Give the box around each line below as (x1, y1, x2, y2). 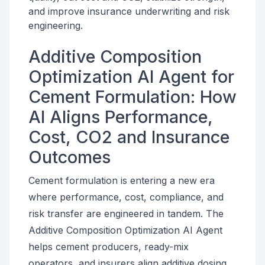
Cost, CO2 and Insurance (28, 127, 230, 147)
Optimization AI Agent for (28, 66, 234, 87)
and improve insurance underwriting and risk (28, 5, 230, 17)
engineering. (28, 20, 83, 31)
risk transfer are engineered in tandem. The (28, 208, 224, 219)
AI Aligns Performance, (28, 106, 213, 127)
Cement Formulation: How (28, 86, 237, 107)
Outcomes (28, 147, 111, 167)
